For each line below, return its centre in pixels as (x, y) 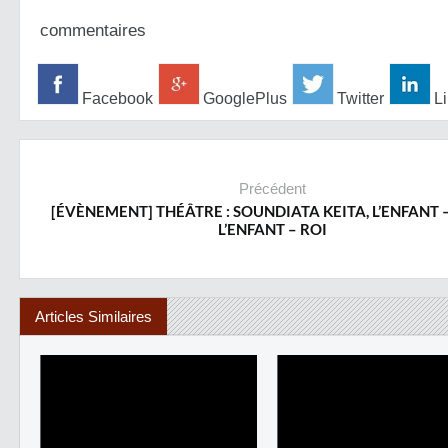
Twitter (358, 98)
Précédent (272, 188)
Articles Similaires (93, 316)
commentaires (93, 30)
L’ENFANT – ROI (272, 229)
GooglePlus (243, 98)
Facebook (115, 98)
